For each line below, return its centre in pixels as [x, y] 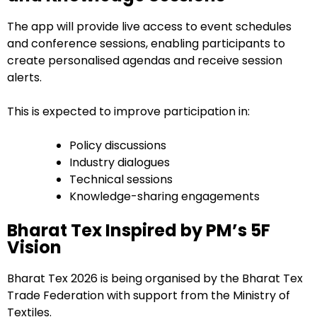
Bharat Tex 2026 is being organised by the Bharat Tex [155, 279]
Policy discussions [118, 146]
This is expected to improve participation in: [128, 112]
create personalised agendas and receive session [145, 61]
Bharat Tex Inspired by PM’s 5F [139, 231]
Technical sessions [121, 180]
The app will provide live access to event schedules [149, 27]
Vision [34, 248]
